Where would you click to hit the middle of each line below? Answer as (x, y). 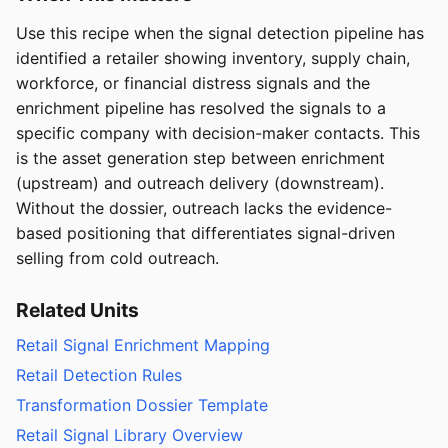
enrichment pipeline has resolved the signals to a (201, 108)
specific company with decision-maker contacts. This (218, 133)
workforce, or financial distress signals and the (193, 83)
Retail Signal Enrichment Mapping (143, 345)
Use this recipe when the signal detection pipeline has (220, 33)
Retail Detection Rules (99, 375)
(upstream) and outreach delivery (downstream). (200, 183)
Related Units (77, 310)
